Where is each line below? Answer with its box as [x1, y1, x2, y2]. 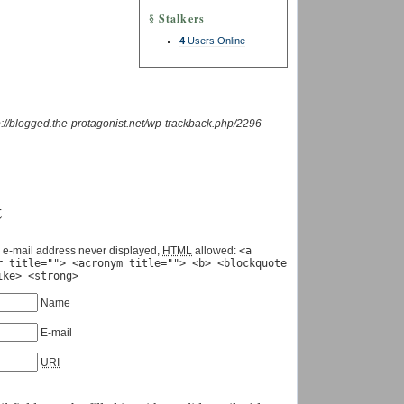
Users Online [185, 35, 245, 46]
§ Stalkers [149, 11, 205, 26]
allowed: [192, 244, 239, 258]
